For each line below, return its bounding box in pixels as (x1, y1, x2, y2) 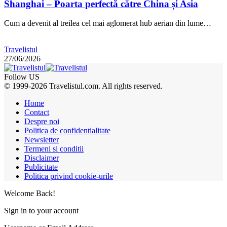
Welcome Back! (4, 189, 55, 198)
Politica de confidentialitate (24, 126, 110, 135)
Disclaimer (24, 154, 59, 163)
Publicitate (24, 163, 58, 172)
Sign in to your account (4, 206, 79, 215)
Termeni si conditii (24, 144, 84, 154)
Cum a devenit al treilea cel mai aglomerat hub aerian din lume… (4, 19, 211, 28)
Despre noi (24, 117, 59, 126)
